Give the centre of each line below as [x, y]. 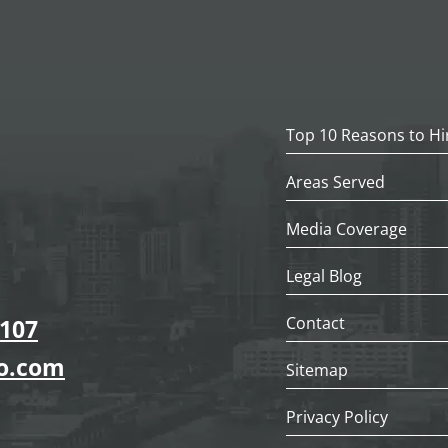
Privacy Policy [337, 417]
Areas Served [336, 182]
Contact [316, 323]
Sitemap [317, 370]
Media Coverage [347, 229]
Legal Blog [324, 276]
